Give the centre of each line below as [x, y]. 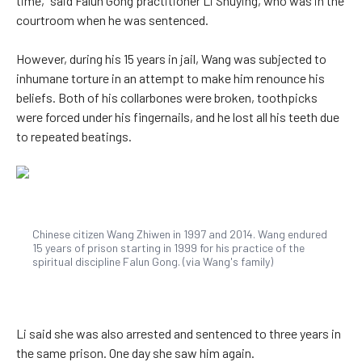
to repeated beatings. [74, 137]
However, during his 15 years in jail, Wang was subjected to [171, 59]
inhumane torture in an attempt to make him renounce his [170, 78]
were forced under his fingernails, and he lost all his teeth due [178, 117]
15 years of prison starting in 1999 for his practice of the [168, 248]
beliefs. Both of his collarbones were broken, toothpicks [167, 98]
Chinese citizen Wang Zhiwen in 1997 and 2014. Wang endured [180, 234]
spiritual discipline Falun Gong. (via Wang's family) [153, 262]
